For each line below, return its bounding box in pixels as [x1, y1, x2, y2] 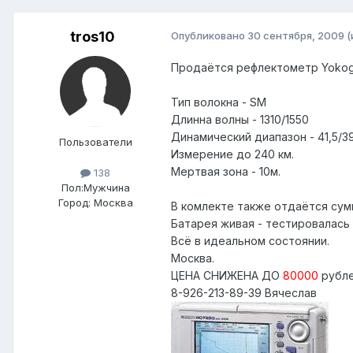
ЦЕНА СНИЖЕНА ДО [171, 269, 283, 283]
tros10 [69, 28, 115, 46]
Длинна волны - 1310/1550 [171, 113, 309, 127]
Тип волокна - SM [171, 95, 266, 110]
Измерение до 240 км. [171, 147, 294, 162]
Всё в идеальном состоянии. [171, 234, 329, 248]
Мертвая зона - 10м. [171, 165, 281, 179]
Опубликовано [171, 29, 247, 43]
